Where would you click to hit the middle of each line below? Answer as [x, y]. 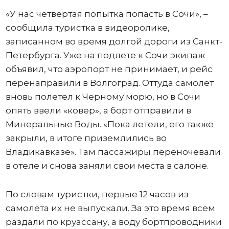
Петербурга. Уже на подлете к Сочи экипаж [105, 55]
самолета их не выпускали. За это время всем [110, 208]
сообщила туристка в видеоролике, [87, 27]
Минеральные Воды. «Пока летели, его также [109, 124]
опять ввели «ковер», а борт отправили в [98, 110]
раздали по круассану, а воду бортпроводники [113, 222]
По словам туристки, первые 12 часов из [97, 194]
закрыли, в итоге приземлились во [86, 138]
